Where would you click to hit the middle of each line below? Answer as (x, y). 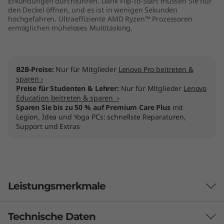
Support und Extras (48, 126)
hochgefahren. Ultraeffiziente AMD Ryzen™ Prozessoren (100, 18)
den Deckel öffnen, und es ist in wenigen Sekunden (93, 9)
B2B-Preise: (36, 69)
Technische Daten (52, 216)
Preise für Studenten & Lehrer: (68, 88)
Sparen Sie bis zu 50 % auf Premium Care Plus (93, 107)
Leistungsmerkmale (57, 186)
